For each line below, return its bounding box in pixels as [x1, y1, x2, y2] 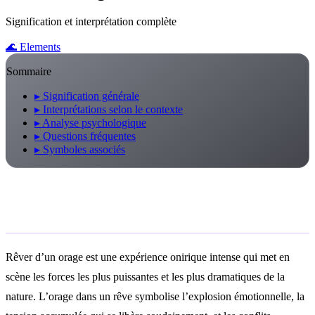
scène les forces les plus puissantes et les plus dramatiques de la [6, 270, 285, 283]
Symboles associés [40, 143, 125, 155]
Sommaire [6, 65, 51, 77]
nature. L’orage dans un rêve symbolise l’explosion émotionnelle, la [6, 290, 304, 302]
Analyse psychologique [40, 116, 146, 129]
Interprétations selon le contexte [40, 103, 183, 115]
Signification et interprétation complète [6, 15, 176, 27]
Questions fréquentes [40, 129, 136, 142]
